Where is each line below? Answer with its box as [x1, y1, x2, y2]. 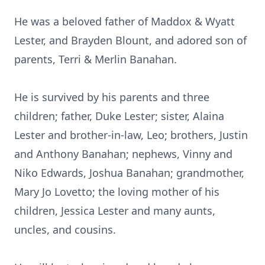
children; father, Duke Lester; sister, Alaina [14, 109, 224, 123]
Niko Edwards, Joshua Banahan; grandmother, [14, 166, 244, 180]
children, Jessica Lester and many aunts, [14, 203, 215, 218]
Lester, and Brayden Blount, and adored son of [14, 33, 247, 47]
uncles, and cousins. [14, 222, 116, 237]
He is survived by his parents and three [14, 90, 209, 104]
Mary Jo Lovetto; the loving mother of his [14, 185, 219, 199]
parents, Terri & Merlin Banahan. [14, 52, 177, 66]
